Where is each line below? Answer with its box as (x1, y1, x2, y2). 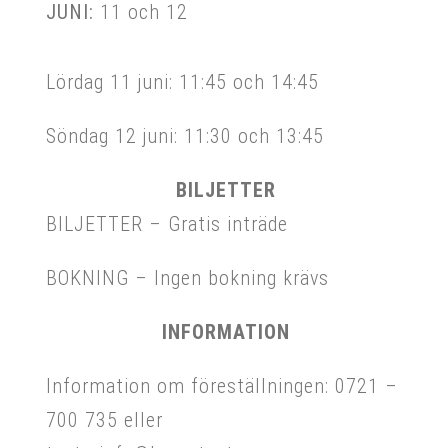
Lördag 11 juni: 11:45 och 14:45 (46, 69, 319, 94)
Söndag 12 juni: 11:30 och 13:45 (46, 123, 324, 148)
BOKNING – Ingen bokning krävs (46, 265, 329, 290)
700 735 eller (46, 407, 163, 432)
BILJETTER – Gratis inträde (46, 211, 288, 236)
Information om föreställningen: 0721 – (46, 373, 398, 398)
